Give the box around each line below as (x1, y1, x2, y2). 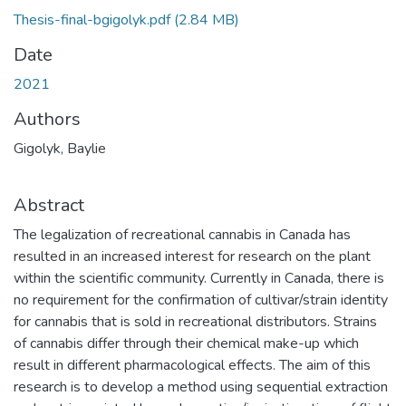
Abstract (14, 193, 84, 217)
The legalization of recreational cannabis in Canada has (14, 225, 351, 245)
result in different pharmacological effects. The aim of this (14, 355, 371, 375)
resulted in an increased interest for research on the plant (14, 246, 371, 266)
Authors (14, 107, 81, 131)
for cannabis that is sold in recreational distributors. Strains (14, 312, 377, 332)
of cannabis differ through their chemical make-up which (14, 333, 359, 353)
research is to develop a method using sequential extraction (14, 377, 388, 397)
